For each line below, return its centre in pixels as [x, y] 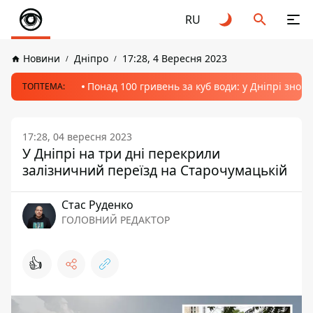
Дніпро [91, 58]
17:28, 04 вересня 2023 [77, 137]
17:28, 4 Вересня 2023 [175, 58]
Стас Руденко [97, 205]
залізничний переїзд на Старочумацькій [155, 170]
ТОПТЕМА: [44, 86]
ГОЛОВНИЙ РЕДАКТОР [116, 220]
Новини [42, 58]
